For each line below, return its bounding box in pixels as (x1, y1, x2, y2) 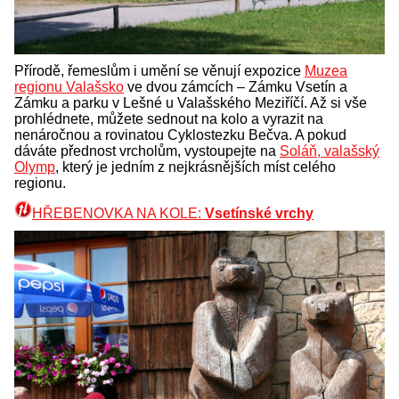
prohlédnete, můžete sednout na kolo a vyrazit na (14, 110, 323, 126)
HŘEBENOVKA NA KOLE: (32, 205, 205, 221)
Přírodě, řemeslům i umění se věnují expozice (14, 62, 305, 78)
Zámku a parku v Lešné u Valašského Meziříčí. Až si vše (14, 94, 367, 110)
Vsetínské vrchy (205, 205, 313, 221)
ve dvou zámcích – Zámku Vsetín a (124, 78, 347, 94)
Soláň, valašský (280, 142, 379, 159)
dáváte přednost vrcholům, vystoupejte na (14, 142, 280, 159)
